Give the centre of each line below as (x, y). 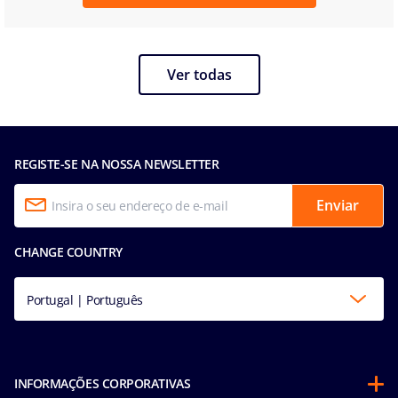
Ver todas (199, 74)
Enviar (338, 206)
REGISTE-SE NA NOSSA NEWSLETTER (117, 163)
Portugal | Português (85, 299)
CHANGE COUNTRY (68, 251)
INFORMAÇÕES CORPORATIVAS (103, 383)
